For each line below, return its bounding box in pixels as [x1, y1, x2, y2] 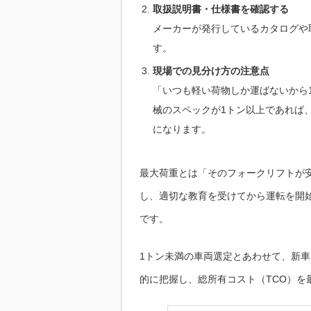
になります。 [153, 124, 211, 135]
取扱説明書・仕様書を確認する [153, 3, 289, 15]
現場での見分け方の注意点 [153, 65, 269, 77]
